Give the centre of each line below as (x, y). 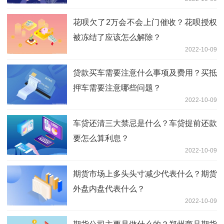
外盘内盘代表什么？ (109, 189)
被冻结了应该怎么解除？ (117, 37)
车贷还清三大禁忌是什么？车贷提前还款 (145, 123)
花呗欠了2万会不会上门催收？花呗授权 (145, 22)
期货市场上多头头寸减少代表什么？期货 (145, 174)
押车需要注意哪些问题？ (117, 88)
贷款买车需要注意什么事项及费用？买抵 (145, 73)
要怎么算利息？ (101, 138)
